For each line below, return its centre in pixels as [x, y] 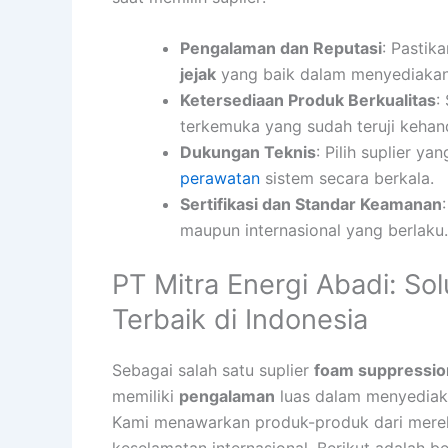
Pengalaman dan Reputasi [281, 48]
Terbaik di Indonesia [240, 320]
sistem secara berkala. [347, 178]
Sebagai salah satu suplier [213, 370]
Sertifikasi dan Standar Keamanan [311, 204]
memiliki [145, 396]
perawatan [220, 178]
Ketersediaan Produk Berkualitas [308, 100]
